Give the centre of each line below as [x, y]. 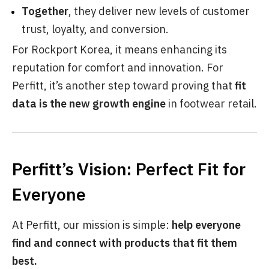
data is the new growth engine [89, 103]
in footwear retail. [211, 103]
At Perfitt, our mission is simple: [92, 225]
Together [45, 11]
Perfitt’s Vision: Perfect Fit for [129, 169]
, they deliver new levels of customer [159, 11]
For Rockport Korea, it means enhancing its [119, 49]
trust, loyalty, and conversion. [95, 29]
